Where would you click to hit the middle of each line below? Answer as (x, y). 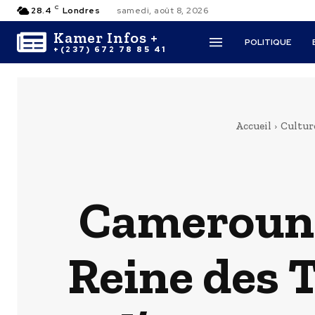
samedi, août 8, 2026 (162, 11)
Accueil (253, 126)
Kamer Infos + (106, 37)
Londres (81, 11)
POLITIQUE (268, 42)
